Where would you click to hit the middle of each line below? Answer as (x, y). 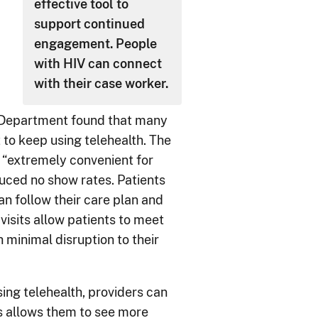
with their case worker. (102, 84)
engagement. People (96, 44)
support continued (90, 24)
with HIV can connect (98, 64)
